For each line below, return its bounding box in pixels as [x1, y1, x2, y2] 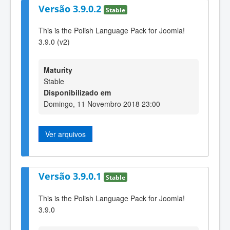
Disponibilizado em [44, 87, 111, 98]
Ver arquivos [45, 128, 86, 139]
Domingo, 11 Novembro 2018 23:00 [44, 98, 160, 109]
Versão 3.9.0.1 [39, 170, 104, 183]
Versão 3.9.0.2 [39, 2, 104, 15]
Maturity [44, 64, 72, 75]
